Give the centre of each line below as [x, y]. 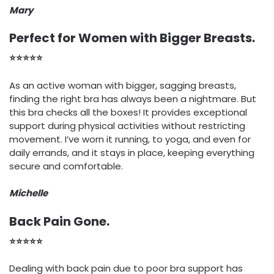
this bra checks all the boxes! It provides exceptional [128, 112]
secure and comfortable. [66, 166]
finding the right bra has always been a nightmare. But [133, 98]
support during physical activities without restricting [127, 125]
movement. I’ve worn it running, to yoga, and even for [130, 139]
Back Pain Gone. [59, 221]
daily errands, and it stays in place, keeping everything [132, 152]
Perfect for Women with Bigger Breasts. [132, 38]
